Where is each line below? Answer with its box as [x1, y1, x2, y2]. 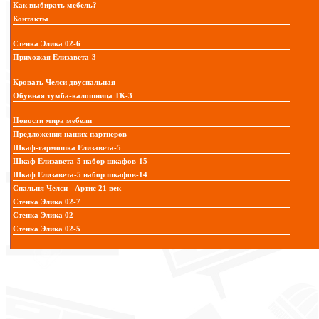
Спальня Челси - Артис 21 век [13, 184, 121, 193]
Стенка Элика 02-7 [13, 198, 80, 206]
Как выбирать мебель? [13, 1, 97, 10]
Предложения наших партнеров [13, 130, 127, 139]
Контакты [13, 15, 48, 23]
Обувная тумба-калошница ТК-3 [13, 92, 132, 100]
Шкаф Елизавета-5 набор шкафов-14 [13, 171, 147, 179]
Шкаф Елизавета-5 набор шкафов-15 [13, 157, 147, 166]
